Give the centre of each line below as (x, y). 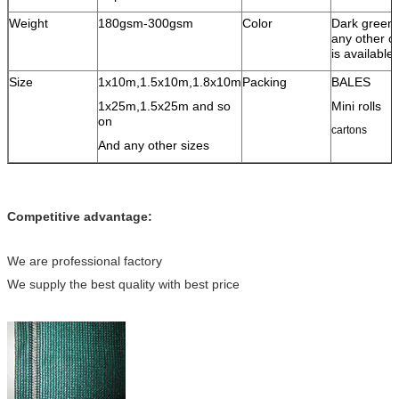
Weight (28, 23)
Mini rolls (356, 106)
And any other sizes (154, 145)
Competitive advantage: (80, 216)
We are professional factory (85, 261)
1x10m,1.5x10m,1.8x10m (170, 81)
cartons (349, 130)
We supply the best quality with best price (123, 284)
